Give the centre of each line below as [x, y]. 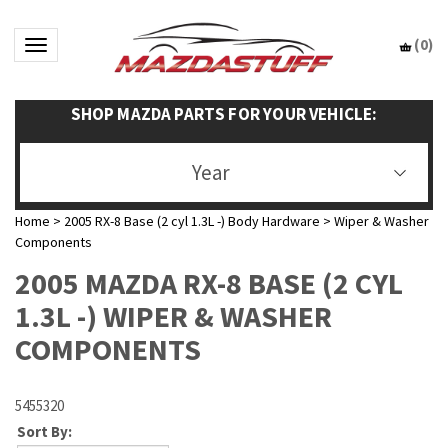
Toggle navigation [91, 47]
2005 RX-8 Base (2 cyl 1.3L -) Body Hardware [192, 221]
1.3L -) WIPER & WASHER [173, 316]
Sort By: [44, 431]
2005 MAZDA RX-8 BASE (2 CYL [209, 283]
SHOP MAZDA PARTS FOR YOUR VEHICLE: [224, 114]
